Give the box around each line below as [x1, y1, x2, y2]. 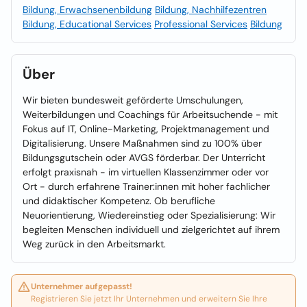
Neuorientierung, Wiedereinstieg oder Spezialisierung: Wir [23, 209, 275, 221]
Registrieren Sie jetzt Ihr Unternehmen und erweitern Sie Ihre [31, 293, 267, 304]
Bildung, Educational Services [23, 18, 151, 30]
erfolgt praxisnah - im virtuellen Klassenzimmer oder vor [23, 166, 269, 178]
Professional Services [154, 18, 247, 30]
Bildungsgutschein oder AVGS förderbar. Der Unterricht [23, 151, 265, 164]
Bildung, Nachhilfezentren [155, 3, 267, 16]
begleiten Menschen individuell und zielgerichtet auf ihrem [23, 223, 280, 236]
